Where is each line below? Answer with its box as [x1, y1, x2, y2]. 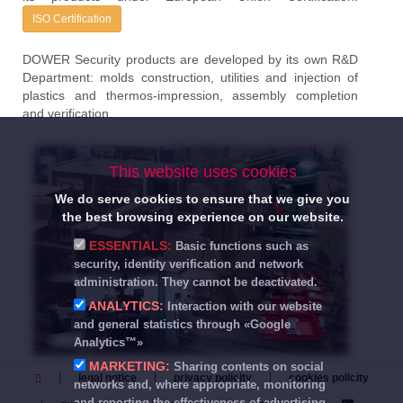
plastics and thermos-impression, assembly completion [22, 88, 358, 103]
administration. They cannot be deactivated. [74, 276, 318, 289]
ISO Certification [32, 13, 112, 25]
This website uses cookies [108, 163, 297, 181]
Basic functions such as [175, 240, 309, 253]
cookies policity [288, 372, 369, 384]
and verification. [22, 106, 112, 121]
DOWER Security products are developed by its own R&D [22, 52, 358, 67]
